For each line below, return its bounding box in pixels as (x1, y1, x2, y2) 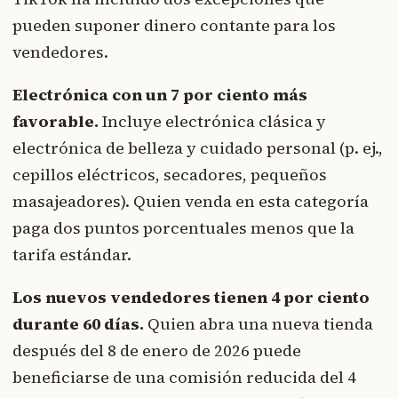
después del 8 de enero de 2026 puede (12, 339, 301, 362)
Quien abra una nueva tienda (144, 313, 373, 336)
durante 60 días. (12, 313, 144, 336)
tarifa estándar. (12, 243, 131, 267)
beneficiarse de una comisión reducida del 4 (12, 366, 356, 389)
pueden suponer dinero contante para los (12, 14, 336, 37)
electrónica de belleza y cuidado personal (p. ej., (12, 137, 383, 160)
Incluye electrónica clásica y (99, 110, 326, 133)
